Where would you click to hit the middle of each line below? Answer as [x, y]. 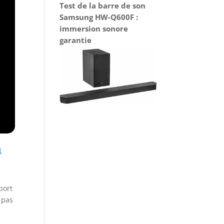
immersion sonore [94, 28]
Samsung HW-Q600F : [99, 17]
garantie [76, 40]
